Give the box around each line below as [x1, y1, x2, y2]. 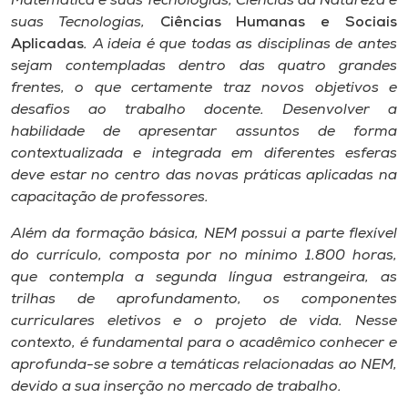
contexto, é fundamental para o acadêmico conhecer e [11, 336, 397, 351]
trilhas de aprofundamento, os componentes [11, 292, 397, 307]
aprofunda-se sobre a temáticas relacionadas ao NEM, [11, 358, 397, 372]
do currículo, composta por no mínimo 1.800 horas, [11, 249, 397, 263]
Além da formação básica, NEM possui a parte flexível [11, 227, 397, 241]
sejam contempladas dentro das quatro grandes [11, 59, 397, 74]
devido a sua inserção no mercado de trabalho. [11, 380, 342, 394]
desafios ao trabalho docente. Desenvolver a [11, 103, 397, 117]
